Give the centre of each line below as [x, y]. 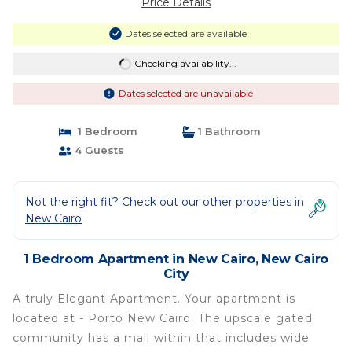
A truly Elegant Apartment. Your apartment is [154, 299]
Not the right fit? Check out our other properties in [165, 202]
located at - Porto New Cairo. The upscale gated [163, 318]
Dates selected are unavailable [185, 93]
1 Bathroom [228, 131]
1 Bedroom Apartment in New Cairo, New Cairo [176, 259]
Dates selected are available [185, 33]
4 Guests [97, 150]
